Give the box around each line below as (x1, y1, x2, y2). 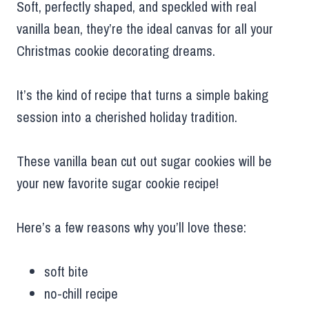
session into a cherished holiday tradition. (17, 107, 237, 126)
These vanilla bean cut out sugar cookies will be (17, 151, 272, 170)
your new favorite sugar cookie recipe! (17, 173, 219, 192)
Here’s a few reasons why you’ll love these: (17, 217, 246, 237)
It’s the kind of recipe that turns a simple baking (17, 85, 268, 104)
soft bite (44, 261, 88, 281)
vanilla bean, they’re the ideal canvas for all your (17, 19, 273, 38)
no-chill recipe (44, 283, 118, 303)
